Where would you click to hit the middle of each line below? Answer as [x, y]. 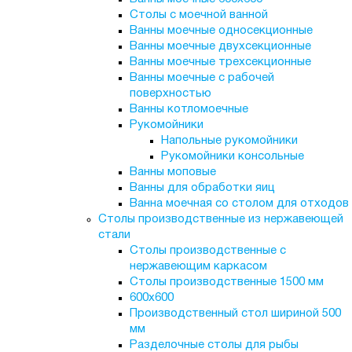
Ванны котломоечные [189, 109]
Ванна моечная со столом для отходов [239, 203]
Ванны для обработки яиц [202, 188]
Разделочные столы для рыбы [214, 345]
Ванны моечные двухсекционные [220, 46]
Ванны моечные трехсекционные [220, 62]
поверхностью [170, 93]
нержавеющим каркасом [198, 266]
